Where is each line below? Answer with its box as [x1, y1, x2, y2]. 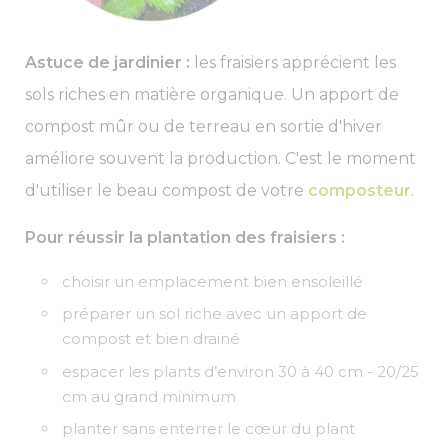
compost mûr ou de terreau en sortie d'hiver [25, 116, 382, 136]
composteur [308, 180, 411, 200]
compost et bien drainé [62, 329, 241, 349]
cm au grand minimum [62, 386, 237, 406]
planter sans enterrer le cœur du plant [62, 419, 356, 439]
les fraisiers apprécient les [190, 52, 396, 72]
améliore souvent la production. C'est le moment [25, 148, 416, 168]
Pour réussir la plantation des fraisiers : [25, 227, 345, 247]
